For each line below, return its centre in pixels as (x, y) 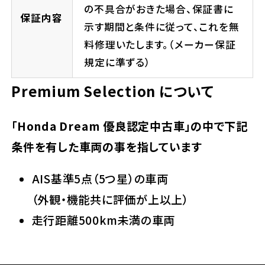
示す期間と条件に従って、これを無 (162, 27)
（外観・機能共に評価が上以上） (110, 199)
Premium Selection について (113, 91)
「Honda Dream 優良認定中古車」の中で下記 (130, 126)
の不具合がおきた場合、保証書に (159, 9)
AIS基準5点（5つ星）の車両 (100, 178)
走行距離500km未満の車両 (104, 220)
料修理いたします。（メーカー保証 (160, 45)
